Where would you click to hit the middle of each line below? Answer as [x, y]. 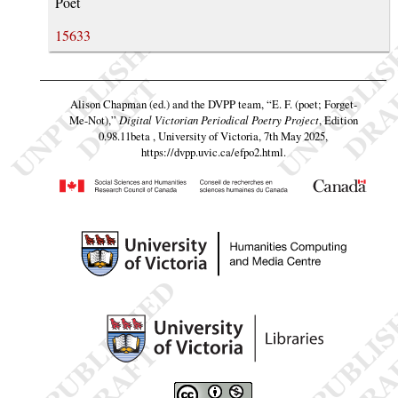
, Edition [338, 119]
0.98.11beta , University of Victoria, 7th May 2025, [213, 135]
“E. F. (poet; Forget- [311, 103]
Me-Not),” [92, 119]
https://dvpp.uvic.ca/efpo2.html [212, 151]
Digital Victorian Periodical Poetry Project [219, 119]
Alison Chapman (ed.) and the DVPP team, [168, 103]
